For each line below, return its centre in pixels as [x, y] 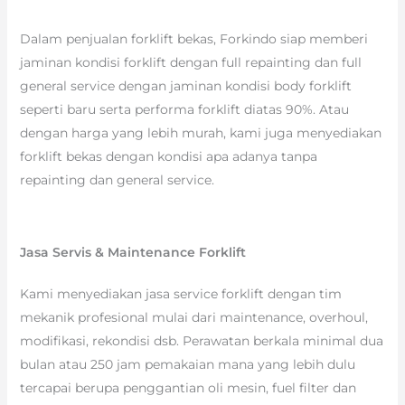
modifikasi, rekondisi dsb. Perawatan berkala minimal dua [201, 340]
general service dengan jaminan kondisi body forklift [185, 85]
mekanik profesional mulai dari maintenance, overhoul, [193, 317]
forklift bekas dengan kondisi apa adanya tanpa [168, 156]
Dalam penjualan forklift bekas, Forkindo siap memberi [193, 38]
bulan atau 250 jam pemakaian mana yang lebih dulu [187, 364]
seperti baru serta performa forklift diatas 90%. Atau [184, 109]
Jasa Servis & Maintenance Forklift [132, 252]
